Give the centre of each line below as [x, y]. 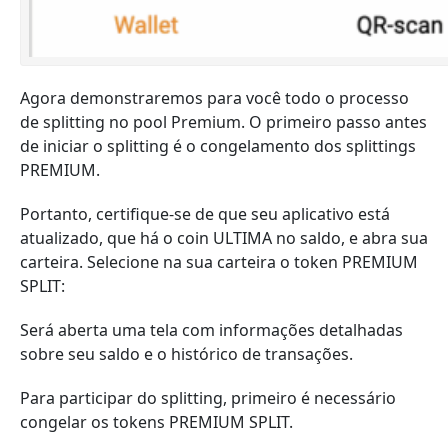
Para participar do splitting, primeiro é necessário [208, 398]
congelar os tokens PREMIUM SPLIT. [156, 422]
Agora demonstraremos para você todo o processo [214, 98]
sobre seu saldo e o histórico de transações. [186, 354]
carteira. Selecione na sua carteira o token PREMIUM [219, 262]
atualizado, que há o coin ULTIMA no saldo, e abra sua [224, 238]
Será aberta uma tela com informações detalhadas [211, 330]
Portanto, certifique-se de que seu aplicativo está [205, 214]
